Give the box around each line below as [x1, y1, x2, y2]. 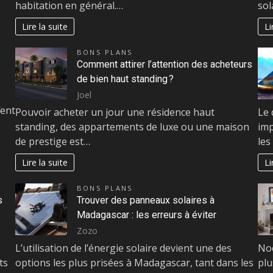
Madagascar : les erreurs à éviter [77, 209, 216, 221]
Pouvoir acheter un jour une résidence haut [15, 105, 214, 119]
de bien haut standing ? [77, 73, 174, 85]
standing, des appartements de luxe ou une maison [15, 120, 249, 134]
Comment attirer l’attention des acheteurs [77, 58, 252, 71]
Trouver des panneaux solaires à [77, 194, 214, 207]
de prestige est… [15, 135, 90, 149]
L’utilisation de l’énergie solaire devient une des [15, 241, 232, 255]
